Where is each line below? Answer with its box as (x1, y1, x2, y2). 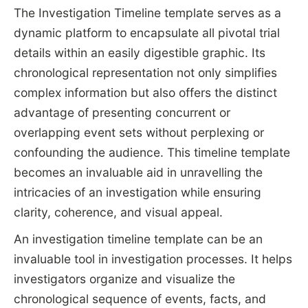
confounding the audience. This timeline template (13, 145, 290, 160)
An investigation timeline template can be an (13, 232, 263, 247)
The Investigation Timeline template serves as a (13, 5, 281, 21)
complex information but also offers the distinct (13, 85, 277, 100)
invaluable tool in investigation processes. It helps (13, 252, 292, 267)
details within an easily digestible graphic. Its (13, 45, 265, 60)
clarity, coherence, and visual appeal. (13, 205, 223, 220)
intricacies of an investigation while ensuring (13, 185, 261, 200)
